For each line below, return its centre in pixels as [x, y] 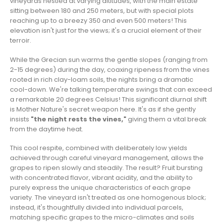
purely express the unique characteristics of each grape [100, 188]
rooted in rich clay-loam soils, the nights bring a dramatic [102, 79]
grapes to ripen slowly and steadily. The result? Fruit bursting [106, 168]
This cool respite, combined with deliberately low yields [99, 148]
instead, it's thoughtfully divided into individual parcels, [97, 208]
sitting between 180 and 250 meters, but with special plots [102, 10]
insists [20, 119]
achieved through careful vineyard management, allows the [107, 158]
